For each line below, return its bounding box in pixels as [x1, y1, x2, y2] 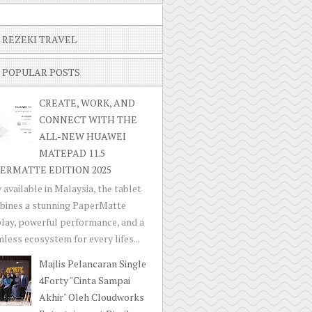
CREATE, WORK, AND [38, 96, 135, 109]
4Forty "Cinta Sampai [38, 273, 130, 287]
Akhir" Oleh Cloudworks [38, 290, 144, 304]
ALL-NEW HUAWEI [38, 130, 126, 143]
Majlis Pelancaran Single [38, 256, 146, 270]
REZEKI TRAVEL [2, 33, 77, 46]
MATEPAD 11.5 [38, 146, 105, 159]
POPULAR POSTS [2, 65, 80, 79]
